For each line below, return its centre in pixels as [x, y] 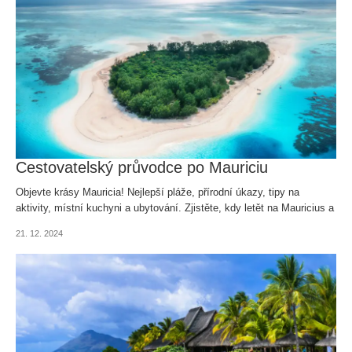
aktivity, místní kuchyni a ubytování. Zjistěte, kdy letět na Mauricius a [175, 207]
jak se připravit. [51, 223]
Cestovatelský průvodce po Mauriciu [142, 167]
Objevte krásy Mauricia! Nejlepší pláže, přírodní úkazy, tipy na [158, 192]
